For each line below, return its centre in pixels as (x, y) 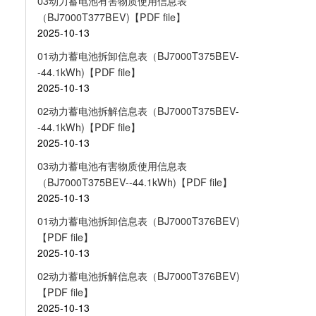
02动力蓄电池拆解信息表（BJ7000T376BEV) (138, 275)
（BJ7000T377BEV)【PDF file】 (111, 17)
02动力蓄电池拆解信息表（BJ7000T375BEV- (138, 110)
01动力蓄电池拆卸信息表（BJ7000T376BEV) (138, 220)
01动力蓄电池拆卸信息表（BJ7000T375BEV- (138, 56)
